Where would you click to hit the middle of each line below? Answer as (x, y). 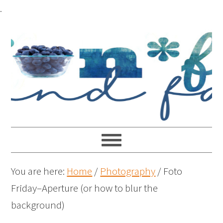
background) (38, 205)
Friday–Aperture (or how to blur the (85, 188)
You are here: (39, 171)
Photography (128, 171)
